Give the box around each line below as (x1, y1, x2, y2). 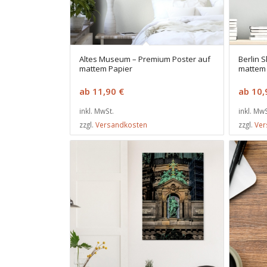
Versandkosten (95, 119, 147, 129)
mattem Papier (79, 63, 132, 74)
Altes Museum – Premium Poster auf (79, 53, 210, 64)
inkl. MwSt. (79, 105, 114, 116)
